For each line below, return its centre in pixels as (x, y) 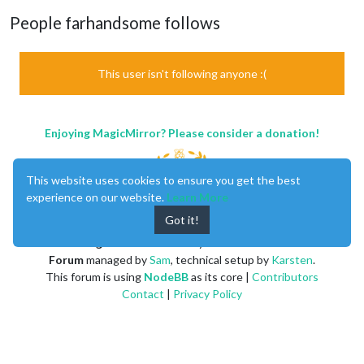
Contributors (285, 276)
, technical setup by (221, 259)
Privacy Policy (208, 293)
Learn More (197, 197)
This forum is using (95, 276)
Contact (143, 293)
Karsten (292, 259)
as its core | (220, 276)
